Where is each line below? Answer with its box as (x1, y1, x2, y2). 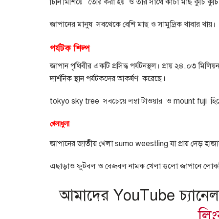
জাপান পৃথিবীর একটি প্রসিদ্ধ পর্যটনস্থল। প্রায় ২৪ (50, 61, 184, 71)
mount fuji (172, 96, 207, 106)
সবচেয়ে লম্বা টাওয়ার (103, 96, 162, 106)
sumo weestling (113, 138, 170, 149)
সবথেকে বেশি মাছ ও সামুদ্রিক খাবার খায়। (96, 19, 216, 29)
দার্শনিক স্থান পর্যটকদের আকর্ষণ (50, 73, 138, 84)
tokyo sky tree (50, 96, 99, 106)
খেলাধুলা (50, 120, 69, 129)
